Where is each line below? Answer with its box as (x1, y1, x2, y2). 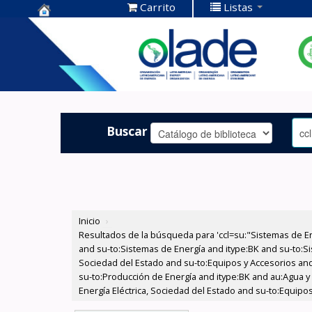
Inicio (79, 214, 101, 228)
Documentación (38, 40, 141, 58)
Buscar (107, 122, 148, 139)
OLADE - (38, 61, 91, 80)
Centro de (38, 18, 102, 37)
